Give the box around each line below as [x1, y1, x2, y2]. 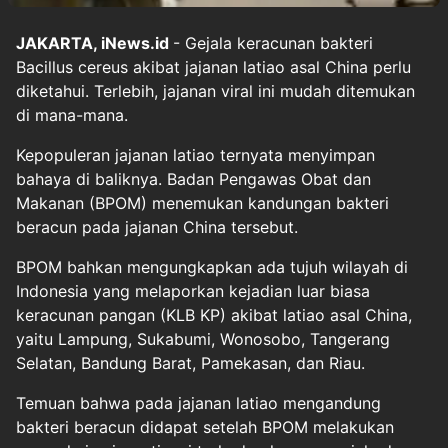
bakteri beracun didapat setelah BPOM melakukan [16, 416, 394, 437]
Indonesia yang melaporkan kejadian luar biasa [16, 280, 370, 301]
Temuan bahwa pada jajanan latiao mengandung [16, 392, 381, 413]
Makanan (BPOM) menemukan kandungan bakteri [16, 192, 389, 213]
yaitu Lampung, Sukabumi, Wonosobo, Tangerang [16, 328, 390, 349]
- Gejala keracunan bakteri [173, 32, 373, 53]
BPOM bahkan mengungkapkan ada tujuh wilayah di [16, 256, 408, 277]
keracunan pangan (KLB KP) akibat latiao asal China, [16, 304, 412, 325]
